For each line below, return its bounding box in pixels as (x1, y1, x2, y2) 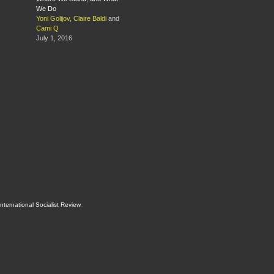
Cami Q (36, 24, 59, 32)
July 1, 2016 (36, 34, 72, 42)
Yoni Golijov (36, 15, 70, 23)
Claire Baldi (73, 15, 106, 23)
